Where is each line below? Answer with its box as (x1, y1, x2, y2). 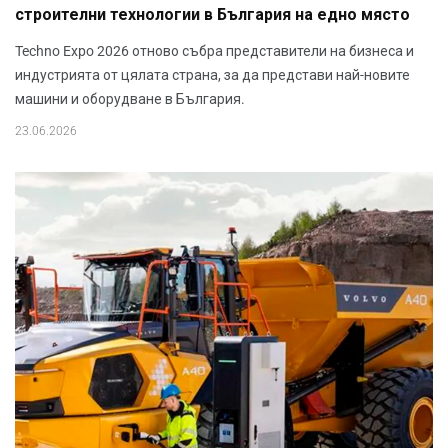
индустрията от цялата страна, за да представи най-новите (15, 66, 410, 83)
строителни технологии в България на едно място (15, 5, 410, 25)
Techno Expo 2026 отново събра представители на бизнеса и (15, 42, 414, 59)
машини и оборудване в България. (15, 90, 245, 107)
